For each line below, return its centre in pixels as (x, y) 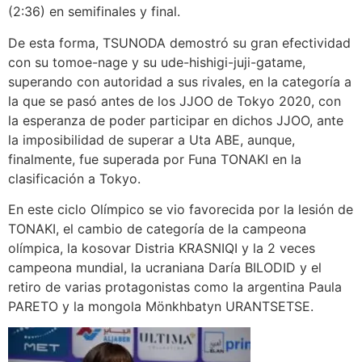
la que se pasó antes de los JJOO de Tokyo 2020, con (175, 101)
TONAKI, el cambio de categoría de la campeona (157, 229)
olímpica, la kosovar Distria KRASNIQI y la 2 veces (162, 248)
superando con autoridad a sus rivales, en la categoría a (180, 81)
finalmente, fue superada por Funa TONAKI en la (155, 159)
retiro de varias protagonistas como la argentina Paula (175, 287)
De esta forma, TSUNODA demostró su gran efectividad (179, 42)
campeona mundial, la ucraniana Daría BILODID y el (165, 268)
